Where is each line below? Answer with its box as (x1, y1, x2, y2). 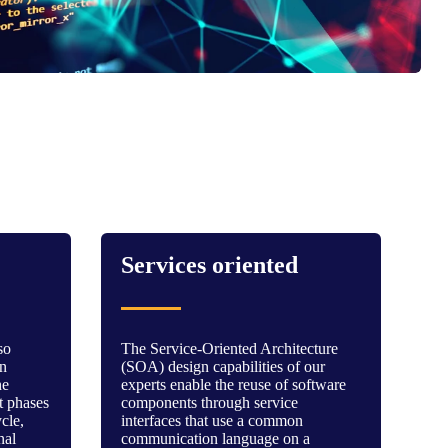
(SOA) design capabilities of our (120, 358, 325, 375)
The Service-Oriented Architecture (120, 340, 338, 357)
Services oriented (120, 252, 298, 278)
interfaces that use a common (120, 412, 303, 429)
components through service (120, 394, 298, 411)
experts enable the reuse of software (120, 376, 346, 393)
